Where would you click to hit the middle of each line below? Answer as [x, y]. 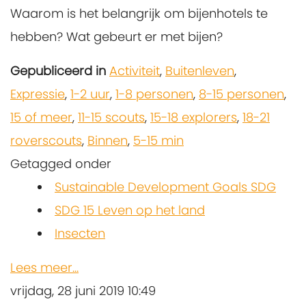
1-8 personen [154, 94]
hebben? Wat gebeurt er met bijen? [116, 37]
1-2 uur [90, 94]
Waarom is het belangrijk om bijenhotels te [139, 14]
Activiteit [135, 71]
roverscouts [46, 141]
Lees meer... [44, 268]
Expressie [38, 94]
